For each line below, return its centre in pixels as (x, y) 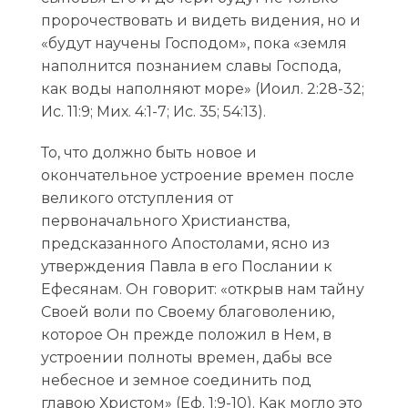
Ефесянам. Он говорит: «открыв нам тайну (202, 289)
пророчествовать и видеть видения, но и (200, 21)
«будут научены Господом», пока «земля (194, 44)
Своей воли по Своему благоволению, (187, 311)
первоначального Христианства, (165, 220)
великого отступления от (137, 198)
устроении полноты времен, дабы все (186, 357)
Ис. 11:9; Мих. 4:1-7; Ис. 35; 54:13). (153, 112)
